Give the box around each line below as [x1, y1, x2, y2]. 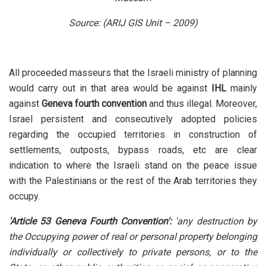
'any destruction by [175, 216, 258, 227]
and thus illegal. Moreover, [147, 98, 257, 110]
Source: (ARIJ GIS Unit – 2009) [68, 17, 198, 29]
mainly [226, 83, 258, 94]
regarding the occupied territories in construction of [9, 129, 257, 141]
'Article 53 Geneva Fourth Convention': [9, 216, 176, 227]
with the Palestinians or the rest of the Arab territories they [9, 175, 257, 187]
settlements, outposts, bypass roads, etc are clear [9, 144, 257, 156]
